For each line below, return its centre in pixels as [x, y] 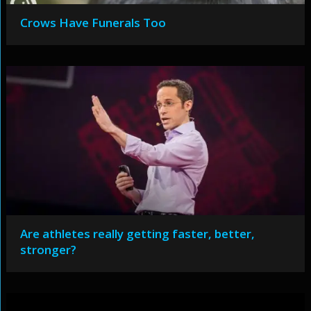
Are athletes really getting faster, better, [137, 234]
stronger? [48, 250]
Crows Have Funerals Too [93, 23]
